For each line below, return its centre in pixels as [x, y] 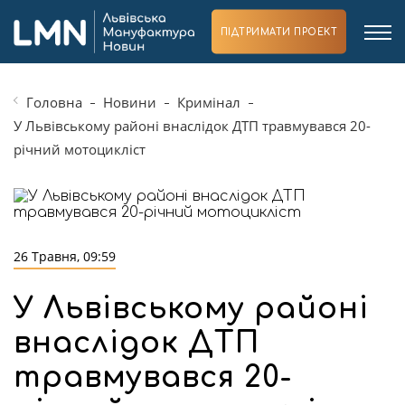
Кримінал [209, 102]
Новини [130, 102]
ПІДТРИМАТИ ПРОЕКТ [278, 32]
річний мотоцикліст [80, 149]
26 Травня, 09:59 [65, 256]
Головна [54, 102]
